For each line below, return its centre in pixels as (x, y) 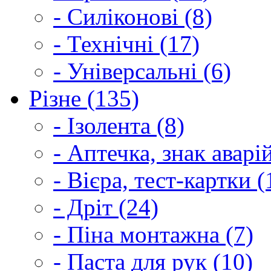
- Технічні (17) (126, 44)
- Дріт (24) (106, 207)
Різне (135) (84, 98)
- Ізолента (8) (119, 125)
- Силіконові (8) (133, 16)
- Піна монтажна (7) (153, 234)
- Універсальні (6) (142, 71)
